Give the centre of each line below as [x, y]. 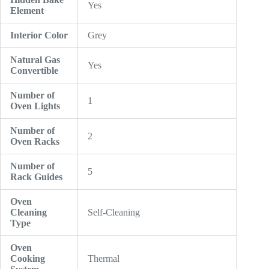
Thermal [104, 259]
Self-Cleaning [114, 213]
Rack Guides [36, 177]
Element [27, 11]
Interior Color [39, 35]
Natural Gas [35, 60]
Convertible [34, 71]
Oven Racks [35, 142]
